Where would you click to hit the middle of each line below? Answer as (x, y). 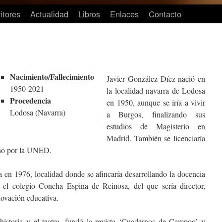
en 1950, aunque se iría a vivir (156, 102)
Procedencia (30, 100)
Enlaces (124, 14)
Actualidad (49, 14)
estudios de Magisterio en (156, 126)
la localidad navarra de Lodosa (156, 90)
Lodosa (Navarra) (38, 112)
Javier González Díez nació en (156, 78)
